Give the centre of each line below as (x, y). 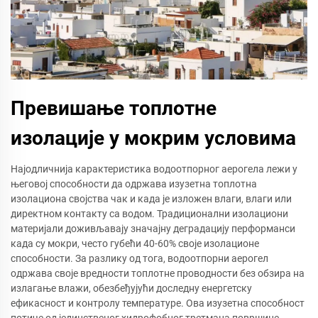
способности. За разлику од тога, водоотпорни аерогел (139, 258)
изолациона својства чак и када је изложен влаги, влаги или (151, 198)
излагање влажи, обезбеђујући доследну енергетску (131, 288)
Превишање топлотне (114, 108)
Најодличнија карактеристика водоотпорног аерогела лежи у (154, 169)
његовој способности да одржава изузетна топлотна (134, 183)
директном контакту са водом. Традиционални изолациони (149, 213)
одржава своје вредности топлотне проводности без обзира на (158, 273)
